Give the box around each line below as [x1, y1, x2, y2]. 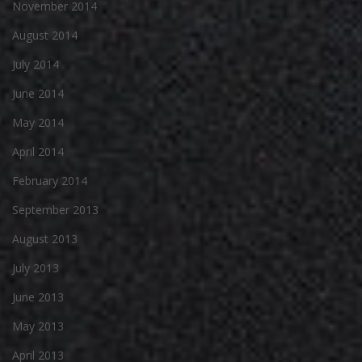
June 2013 [12, 288, 64, 305]
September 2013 [12, 201, 99, 217]
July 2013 [12, 259, 59, 276]
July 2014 [12, 56, 59, 72]
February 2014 [12, 172, 87, 188]
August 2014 [12, 27, 78, 43]
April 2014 [12, 143, 64, 159]
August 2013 [12, 230, 78, 246]
